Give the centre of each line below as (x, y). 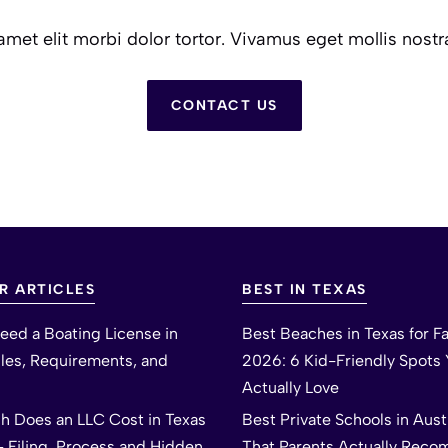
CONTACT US (224, 105)
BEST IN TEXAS (304, 289)
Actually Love (290, 387)
